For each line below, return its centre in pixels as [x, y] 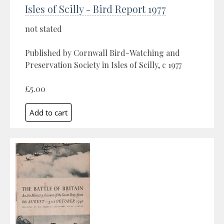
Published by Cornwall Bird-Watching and [102, 52]
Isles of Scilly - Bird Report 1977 [95, 8]
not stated [43, 28]
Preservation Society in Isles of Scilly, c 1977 [103, 64]
